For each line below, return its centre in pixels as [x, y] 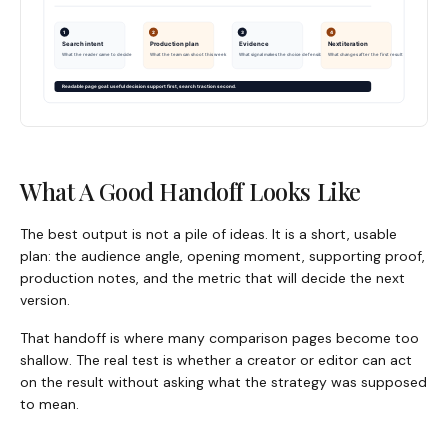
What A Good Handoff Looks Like [190, 190]
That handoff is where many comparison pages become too [219, 337]
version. [45, 299]
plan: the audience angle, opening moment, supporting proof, [222, 255]
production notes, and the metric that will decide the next [212, 277]
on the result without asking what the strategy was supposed [223, 381]
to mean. [49, 403]
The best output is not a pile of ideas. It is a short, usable [208, 233]
